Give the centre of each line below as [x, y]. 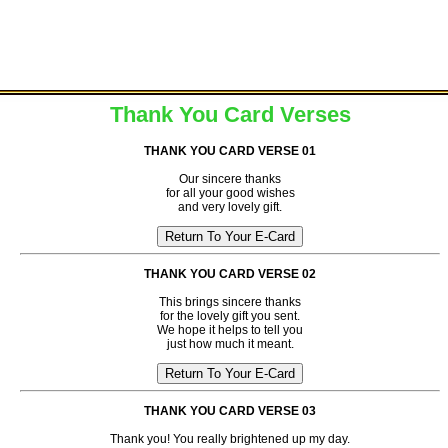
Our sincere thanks [230, 179]
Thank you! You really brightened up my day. [230, 439]
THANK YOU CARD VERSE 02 [230, 274]
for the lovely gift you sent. [230, 316]
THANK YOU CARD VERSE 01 [230, 151]
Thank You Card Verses [230, 114]
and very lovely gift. [230, 207]
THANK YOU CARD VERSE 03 [230, 411]
